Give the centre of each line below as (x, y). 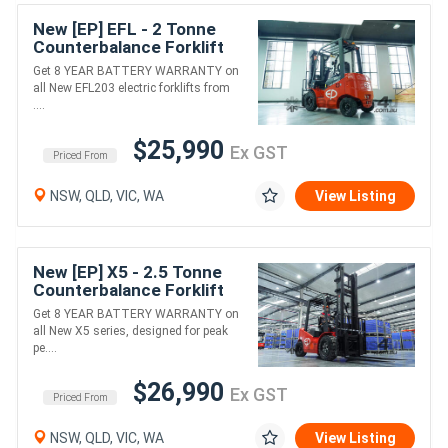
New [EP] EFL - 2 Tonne (124, 28)
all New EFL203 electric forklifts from (131, 87)
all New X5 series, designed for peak (130, 330)
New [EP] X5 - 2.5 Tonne (127, 271)
